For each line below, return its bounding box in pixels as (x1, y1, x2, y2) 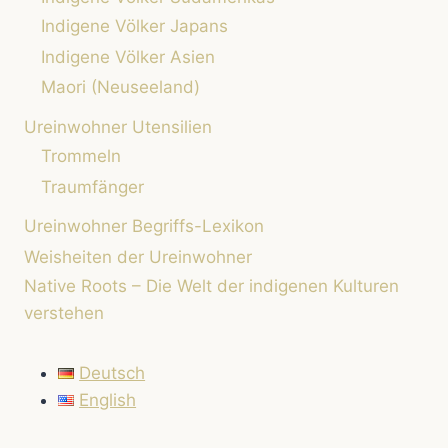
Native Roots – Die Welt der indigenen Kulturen (24, 276, 399, 297)
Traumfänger (41, 177, 144, 198)
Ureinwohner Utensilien (24, 116, 212, 137)
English (79, 389, 137, 410)
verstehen (24, 303, 104, 324)
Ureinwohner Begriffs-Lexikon (24, 216, 264, 237)
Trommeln (41, 146, 121, 167)
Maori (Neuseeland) (41, 77, 200, 98)
